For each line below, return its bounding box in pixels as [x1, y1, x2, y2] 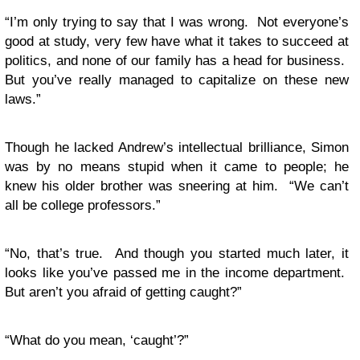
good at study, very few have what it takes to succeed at [5, 34, 349, 49]
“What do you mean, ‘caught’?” [5, 333, 189, 348]
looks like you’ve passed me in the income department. [5, 265, 349, 280]
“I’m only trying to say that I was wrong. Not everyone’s [5, 14, 349, 30]
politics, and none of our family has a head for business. [5, 53, 349, 68]
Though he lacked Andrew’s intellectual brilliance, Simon [5, 140, 349, 155]
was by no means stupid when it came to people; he [5, 159, 349, 174]
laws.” [5, 92, 41, 107]
